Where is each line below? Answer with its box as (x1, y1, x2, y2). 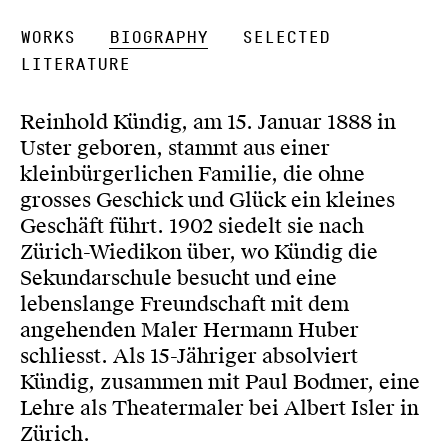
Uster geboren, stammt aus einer (20, 135, 330, 161)
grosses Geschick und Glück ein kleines (20, 187, 395, 213)
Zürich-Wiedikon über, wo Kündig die (20, 239, 378, 265)
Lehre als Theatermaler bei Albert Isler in (20, 395, 419, 421)
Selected (242, 27, 330, 48)
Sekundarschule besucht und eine (20, 265, 337, 291)
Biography (109, 27, 208, 48)
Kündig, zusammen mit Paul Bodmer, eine (20, 369, 420, 395)
